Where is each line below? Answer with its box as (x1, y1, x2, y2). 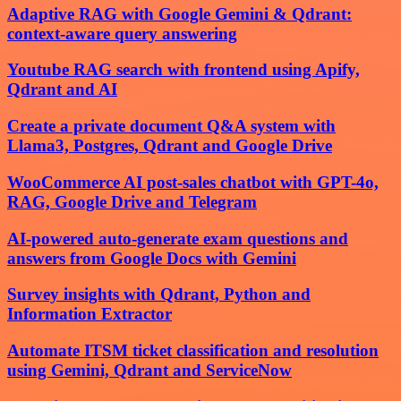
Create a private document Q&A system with (7, 116, 336, 136)
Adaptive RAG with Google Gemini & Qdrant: (7, 4, 352, 23)
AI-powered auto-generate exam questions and (7, 228, 348, 248)
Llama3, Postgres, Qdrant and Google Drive (7, 136, 332, 156)
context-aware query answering (7, 23, 237, 43)
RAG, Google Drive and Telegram (7, 192, 257, 211)
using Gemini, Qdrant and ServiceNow (7, 361, 292, 380)
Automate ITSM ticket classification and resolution (7, 341, 379, 361)
